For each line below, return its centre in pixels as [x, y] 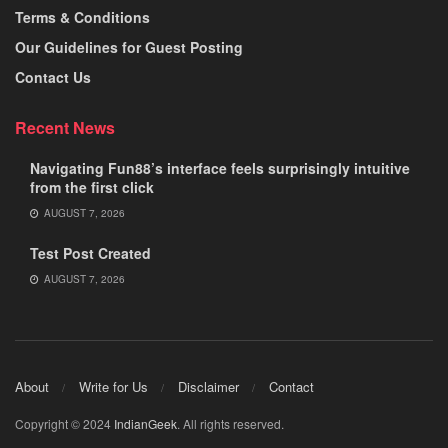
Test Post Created [90, 253]
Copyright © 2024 [64, 423]
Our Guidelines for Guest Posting [129, 47]
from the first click [92, 187]
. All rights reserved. [230, 423]
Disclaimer [208, 386]
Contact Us [53, 77]
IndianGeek [145, 423]
